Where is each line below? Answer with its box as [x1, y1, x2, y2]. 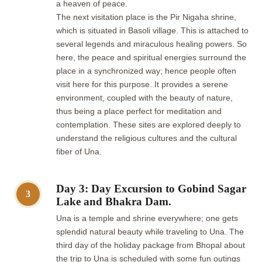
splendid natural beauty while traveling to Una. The [56, 227, 244, 237]
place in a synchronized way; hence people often [56, 67, 236, 76]
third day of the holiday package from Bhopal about [56, 241, 245, 250]
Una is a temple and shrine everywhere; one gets [56, 214, 238, 223]
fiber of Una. [56, 147, 102, 157]
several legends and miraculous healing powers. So [56, 40, 247, 49]
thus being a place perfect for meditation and [56, 107, 222, 116]
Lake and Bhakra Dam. [56, 195, 171, 208]
